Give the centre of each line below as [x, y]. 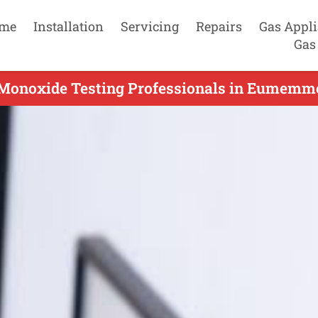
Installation [68, 26]
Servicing [149, 26]
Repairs [219, 26]
